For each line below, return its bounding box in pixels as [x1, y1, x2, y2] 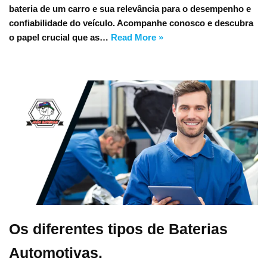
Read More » [111, 32, 163, 42]
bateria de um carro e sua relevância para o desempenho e [9, 4, 251, 14]
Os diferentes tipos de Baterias [9, 221, 228, 237]
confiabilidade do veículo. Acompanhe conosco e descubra [9, 18, 253, 28]
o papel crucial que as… [9, 32, 111, 42]
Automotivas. [9, 244, 103, 261]
